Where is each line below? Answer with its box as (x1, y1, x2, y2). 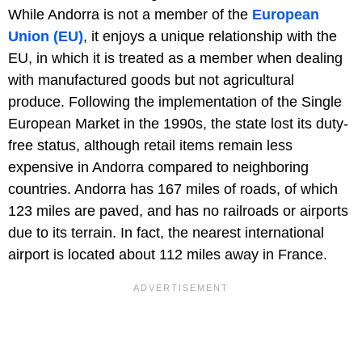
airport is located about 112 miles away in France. (8, 246, 327, 263)
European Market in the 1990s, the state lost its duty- (8, 115, 348, 132)
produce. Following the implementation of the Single (8, 93, 342, 110)
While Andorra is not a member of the (8, 6, 252, 23)
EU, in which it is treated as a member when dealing (8, 49, 343, 66)
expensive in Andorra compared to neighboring (8, 158, 309, 175)
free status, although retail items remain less (8, 137, 293, 154)
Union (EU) (8, 27, 83, 44)
